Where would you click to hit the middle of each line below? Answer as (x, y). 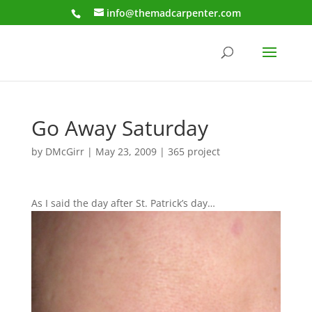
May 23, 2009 (126, 151)
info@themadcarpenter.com (173, 13)
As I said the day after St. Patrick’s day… (123, 203)
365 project (194, 151)
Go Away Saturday (119, 128)
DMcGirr (64, 151)
